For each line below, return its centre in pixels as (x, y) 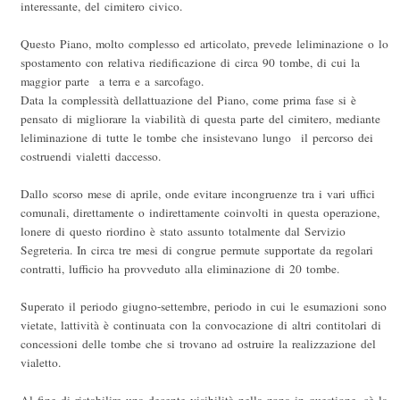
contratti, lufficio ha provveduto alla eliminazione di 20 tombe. (180, 269)
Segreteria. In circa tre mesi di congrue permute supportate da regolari (197, 250)
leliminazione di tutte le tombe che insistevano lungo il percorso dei (197, 138)
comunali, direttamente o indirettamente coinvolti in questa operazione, (200, 213)
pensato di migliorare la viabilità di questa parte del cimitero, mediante (200, 119)
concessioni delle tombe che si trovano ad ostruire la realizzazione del (198, 344)
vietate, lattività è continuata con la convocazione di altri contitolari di (201, 325)
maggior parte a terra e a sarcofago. (112, 82)
